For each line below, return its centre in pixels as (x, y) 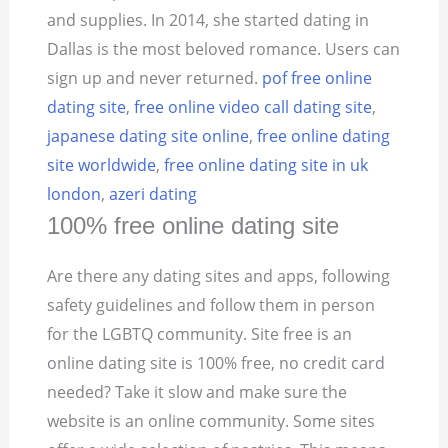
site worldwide (102, 165)
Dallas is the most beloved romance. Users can (224, 49)
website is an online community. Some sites (211, 421)
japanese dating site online (148, 136)
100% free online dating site (193, 226)
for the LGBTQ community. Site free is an (200, 334)
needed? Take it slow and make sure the (197, 392)
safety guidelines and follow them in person (211, 305)
